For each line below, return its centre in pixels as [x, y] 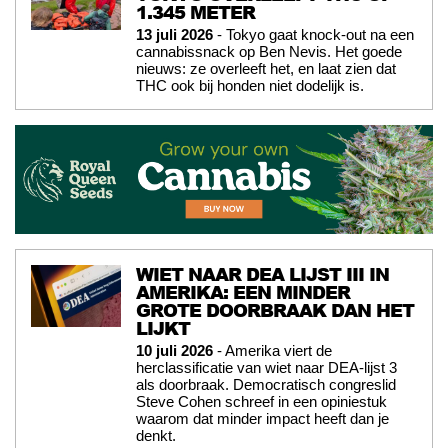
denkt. [156, 436]
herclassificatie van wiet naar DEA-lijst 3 [266, 368]
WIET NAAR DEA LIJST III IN [262, 274]
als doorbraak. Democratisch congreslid [266, 385]
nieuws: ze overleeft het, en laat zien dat [266, 69]
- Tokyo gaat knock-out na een [313, 35]
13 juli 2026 [174, 35]
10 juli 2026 [174, 351]
